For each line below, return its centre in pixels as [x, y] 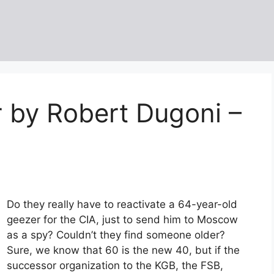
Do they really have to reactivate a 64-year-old [122, 205]
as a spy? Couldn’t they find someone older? [116, 235]
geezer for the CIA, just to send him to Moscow [122, 220]
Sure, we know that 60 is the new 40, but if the [123, 250]
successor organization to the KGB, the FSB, [115, 266]
